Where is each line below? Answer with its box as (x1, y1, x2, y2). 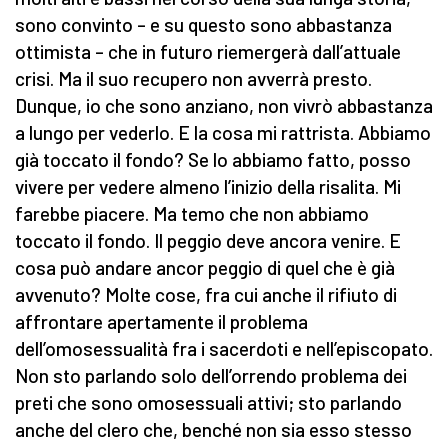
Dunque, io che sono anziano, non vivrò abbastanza (15, 94, 433, 118)
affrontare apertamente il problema (15, 310, 308, 334)
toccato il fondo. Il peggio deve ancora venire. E (15, 229, 401, 253)
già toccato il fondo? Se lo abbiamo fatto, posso (15, 148, 411, 172)
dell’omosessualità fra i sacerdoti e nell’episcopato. (15, 337, 433, 361)
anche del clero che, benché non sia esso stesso (15, 418, 412, 442)
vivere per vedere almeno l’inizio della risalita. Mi (15, 175, 401, 199)
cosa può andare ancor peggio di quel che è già (15, 256, 395, 280)
